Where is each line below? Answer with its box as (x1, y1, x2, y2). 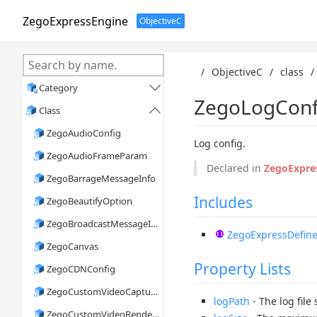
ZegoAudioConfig (47, 127, 122, 139)
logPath (214, 294, 250, 308)
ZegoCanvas (47, 240, 99, 253)
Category (39, 81, 78, 94)
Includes (194, 192, 253, 213)
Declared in (206, 161, 264, 175)
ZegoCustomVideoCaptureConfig (47, 285, 151, 298)
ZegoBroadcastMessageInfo (47, 217, 151, 230)
